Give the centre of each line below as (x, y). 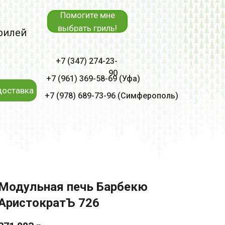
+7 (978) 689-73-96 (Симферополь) (111, 96)
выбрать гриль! (87, 28)
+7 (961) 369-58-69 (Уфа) (93, 79)
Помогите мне (87, 15)
